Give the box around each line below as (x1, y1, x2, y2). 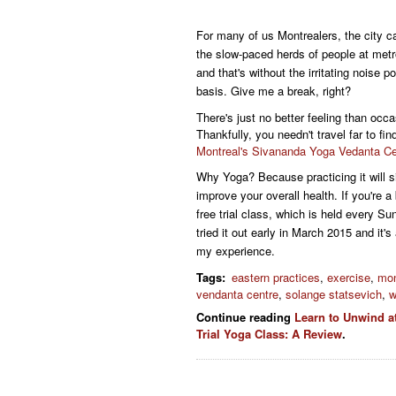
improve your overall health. (196, 187, 341, 204)
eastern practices (232, 269, 321, 286)
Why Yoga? (196, 168, 258, 186)
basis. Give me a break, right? (196, 81, 351, 99)
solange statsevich (286, 286, 382, 303)
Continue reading (196, 308, 294, 325)
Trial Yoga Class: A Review (196, 324, 342, 342)
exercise (327, 269, 371, 286)
